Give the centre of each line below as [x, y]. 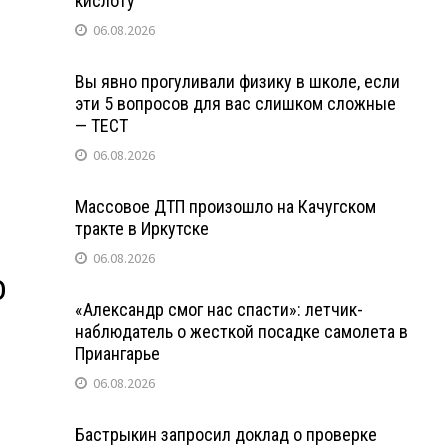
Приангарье [117, 353]
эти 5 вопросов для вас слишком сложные [235, 103]
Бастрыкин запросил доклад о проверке [225, 434]
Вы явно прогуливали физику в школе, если [237, 81]
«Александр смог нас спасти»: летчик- [218, 309]
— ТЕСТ [101, 125]
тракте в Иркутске [141, 228]
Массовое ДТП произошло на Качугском [225, 206]
